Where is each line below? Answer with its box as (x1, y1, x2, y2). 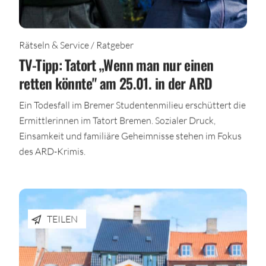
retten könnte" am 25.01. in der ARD (19, 72, 213, 94)
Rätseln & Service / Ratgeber (19, 39, 134, 50)
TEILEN (47, 213, 78, 224)
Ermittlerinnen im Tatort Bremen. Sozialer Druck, (19, 114, 216, 126)
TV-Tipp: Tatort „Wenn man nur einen (19, 53, 214, 75)
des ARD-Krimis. (19, 145, 85, 157)
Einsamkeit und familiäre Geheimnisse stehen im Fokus (19, 129, 242, 141)
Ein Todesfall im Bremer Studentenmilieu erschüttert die (19, 99, 246, 110)
